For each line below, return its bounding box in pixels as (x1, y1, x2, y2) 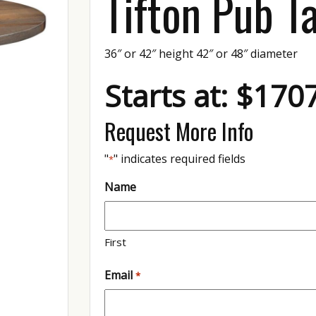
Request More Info (104, 114, 254, 147)
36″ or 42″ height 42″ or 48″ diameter (104, 45, 298, 61)
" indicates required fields (114, 150, 246, 166)
